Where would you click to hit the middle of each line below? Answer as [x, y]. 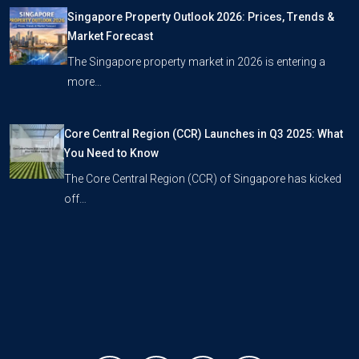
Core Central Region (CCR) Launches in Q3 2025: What [204, 134]
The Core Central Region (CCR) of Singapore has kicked [203, 179]
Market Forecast [110, 36]
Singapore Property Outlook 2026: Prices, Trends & [200, 17]
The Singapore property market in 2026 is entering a [196, 62]
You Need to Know [112, 153]
